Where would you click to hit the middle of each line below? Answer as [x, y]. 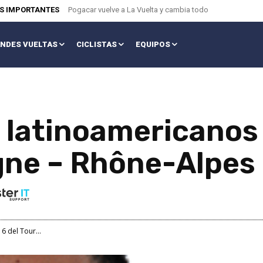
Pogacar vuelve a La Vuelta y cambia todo [138, 10]
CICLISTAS [96, 45]
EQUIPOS [153, 45]
